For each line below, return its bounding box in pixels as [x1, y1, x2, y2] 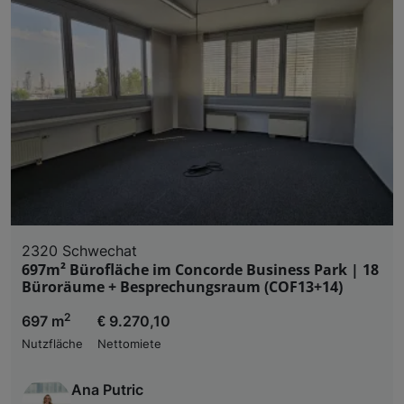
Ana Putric [71, 380, 143, 399]
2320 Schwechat [22, 241, 137, 260]
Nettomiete [97, 336, 161, 351]
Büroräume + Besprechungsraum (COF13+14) [22, 276, 343, 297]
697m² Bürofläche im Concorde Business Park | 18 [22, 259, 379, 280]
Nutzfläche [22, 336, 83, 351]
